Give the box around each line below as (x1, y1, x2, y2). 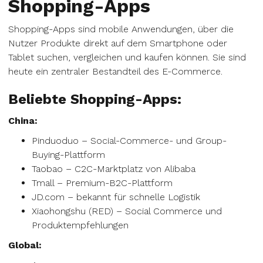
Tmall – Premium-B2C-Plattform (32, 177, 173, 188)
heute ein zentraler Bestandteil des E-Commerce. (8, 66, 222, 77)
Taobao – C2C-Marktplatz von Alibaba (32, 163, 195, 174)
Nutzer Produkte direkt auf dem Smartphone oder (8, 38, 227, 49)
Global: (8, 240, 42, 251)
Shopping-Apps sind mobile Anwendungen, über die (8, 23, 234, 35)
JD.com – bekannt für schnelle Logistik (32, 191, 200, 203)
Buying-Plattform (32, 149, 105, 160)
